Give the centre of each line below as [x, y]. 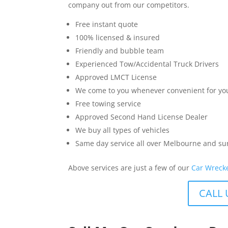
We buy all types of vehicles [123, 130]
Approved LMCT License [116, 77]
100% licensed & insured [118, 38]
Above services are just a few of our [130, 168]
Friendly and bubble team [120, 51]
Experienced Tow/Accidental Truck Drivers [147, 64]
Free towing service [108, 104]
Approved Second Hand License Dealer [142, 117]
